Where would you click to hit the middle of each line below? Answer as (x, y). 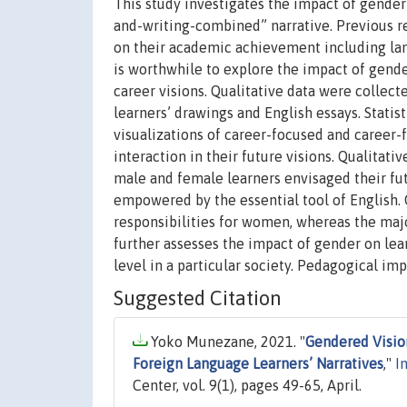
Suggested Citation (198, 298)
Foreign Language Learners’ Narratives (258, 364)
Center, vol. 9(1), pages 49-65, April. (247, 386)
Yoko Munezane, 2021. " (226, 342)
